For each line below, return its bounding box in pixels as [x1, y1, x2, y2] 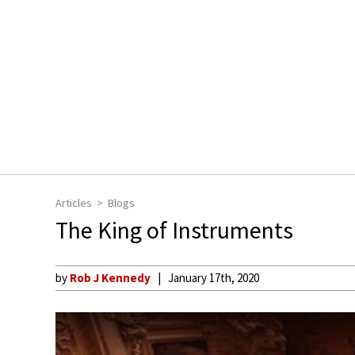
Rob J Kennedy [70, 270, 151, 285]
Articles [55, 196, 92, 210]
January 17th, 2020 [168, 270, 259, 285]
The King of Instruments [55, 215, 293, 245]
